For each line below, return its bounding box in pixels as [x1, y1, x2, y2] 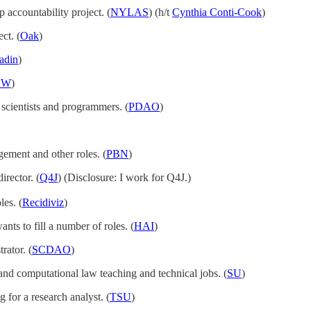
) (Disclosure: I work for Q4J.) [58, 171, 191, 183]
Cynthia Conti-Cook [172, 6, 262, 18]
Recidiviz [22, 196, 64, 208]
